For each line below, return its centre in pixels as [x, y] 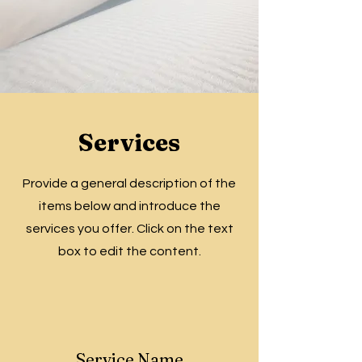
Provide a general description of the [129, 183]
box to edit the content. [129, 251]
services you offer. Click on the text [129, 229]
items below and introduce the [129, 206]
